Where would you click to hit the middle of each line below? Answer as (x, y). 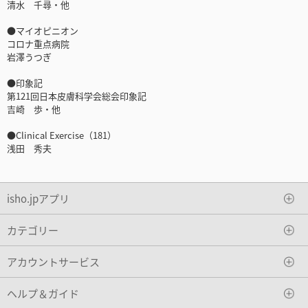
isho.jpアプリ (38, 198)
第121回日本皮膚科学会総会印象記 (77, 96)
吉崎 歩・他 (34, 109)
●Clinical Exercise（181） (62, 135)
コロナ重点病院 (38, 44)
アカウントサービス (53, 261)
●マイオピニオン (43, 31)
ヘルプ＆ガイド (43, 293)
